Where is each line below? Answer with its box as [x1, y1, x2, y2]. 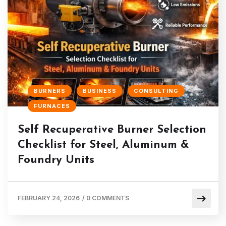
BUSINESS [83, 87, 117, 94]
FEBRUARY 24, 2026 [18, 194, 80, 202]
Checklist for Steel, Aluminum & [18, 139, 189, 151]
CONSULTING [134, 87, 179, 94]
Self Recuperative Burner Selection [18, 124, 206, 136]
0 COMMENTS [86, 194, 129, 202]
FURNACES [34, 102, 70, 109]
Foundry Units [18, 154, 94, 166]
